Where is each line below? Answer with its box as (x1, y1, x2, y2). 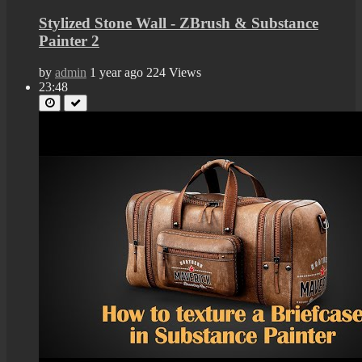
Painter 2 (39, 32, 99, 50)
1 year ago (90, 65, 143, 80)
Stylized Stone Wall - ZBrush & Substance (39, 15, 318, 32)
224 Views (146, 65, 201, 80)
